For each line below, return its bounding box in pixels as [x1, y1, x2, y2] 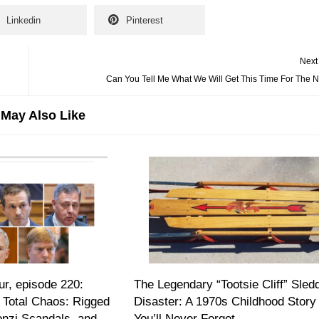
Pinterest [126, 15, 163, 26]
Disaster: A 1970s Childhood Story [134, 295, 317, 309]
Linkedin [6, 15, 41, 26]
